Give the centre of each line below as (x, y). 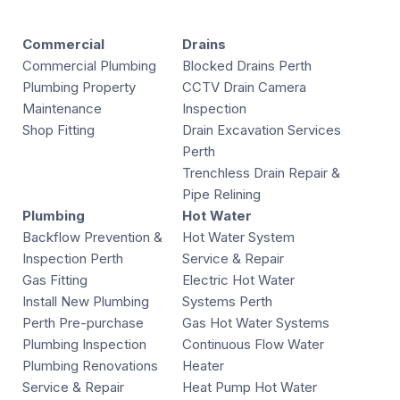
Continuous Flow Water (253, 345)
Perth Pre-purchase (83, 323)
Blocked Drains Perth (247, 66)
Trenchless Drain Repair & (261, 173)
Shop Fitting (58, 130)
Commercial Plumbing (89, 66)
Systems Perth (227, 302)
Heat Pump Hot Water (250, 387)
